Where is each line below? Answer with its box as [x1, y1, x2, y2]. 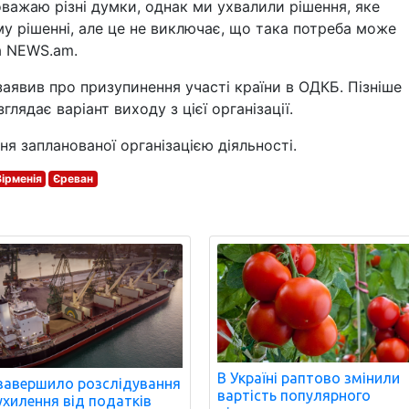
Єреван [53, 172, 94, 185]
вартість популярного [217, 386, 372, 404]
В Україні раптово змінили [217, 369, 401, 386]
